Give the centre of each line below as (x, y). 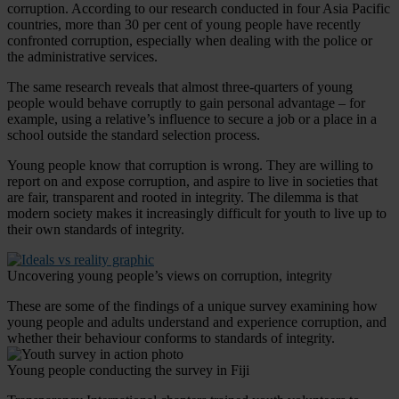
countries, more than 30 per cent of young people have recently (184, 24)
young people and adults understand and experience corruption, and (197, 322)
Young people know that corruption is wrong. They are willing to (190, 165)
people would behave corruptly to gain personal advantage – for (186, 102)
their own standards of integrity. (96, 229)
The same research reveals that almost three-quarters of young (180, 86)
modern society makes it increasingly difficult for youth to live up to (197, 213)
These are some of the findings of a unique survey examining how (192, 305)
